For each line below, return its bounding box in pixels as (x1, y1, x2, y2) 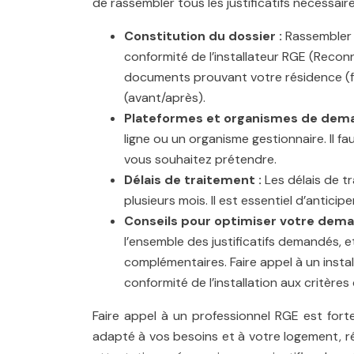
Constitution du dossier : (124, 28, 285, 44)
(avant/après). (124, 89, 205, 106)
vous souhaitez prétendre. (124, 151, 277, 168)
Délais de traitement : (124, 171, 265, 188)
